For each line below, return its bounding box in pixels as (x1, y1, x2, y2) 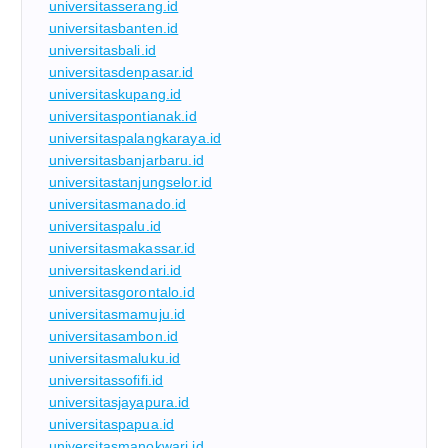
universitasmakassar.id (48, 240, 196, 257)
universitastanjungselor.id (48, 174, 213, 191)
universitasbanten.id (48, 20, 179, 37)
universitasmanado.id (48, 196, 187, 213)
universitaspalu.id (48, 218, 162, 235)
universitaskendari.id (48, 262, 182, 279)
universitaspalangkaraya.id (48, 130, 222, 147)
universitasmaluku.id (48, 350, 181, 367)
